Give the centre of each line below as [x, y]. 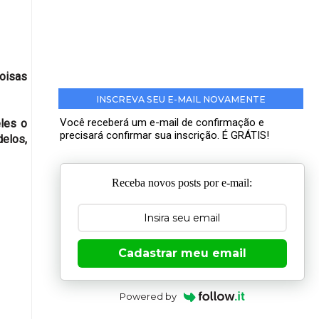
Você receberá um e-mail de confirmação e [162, 123]
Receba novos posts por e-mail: [182, 182]
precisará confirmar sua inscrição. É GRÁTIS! [165, 136]
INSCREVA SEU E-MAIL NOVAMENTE [181, 100]
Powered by [148, 296]
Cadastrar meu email [182, 253]
